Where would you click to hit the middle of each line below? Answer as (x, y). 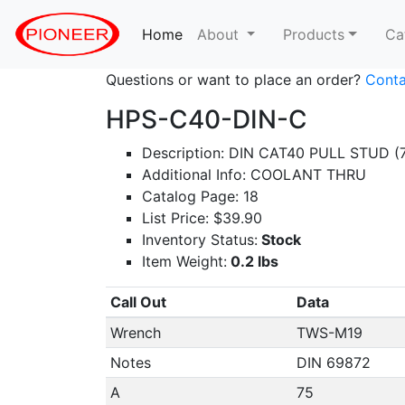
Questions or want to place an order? (235, 80)
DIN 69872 (333, 363)
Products (314, 34)
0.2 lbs (253, 261)
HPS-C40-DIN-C (207, 119)
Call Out (138, 302)
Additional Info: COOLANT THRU (254, 174)
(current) (212, 34)
